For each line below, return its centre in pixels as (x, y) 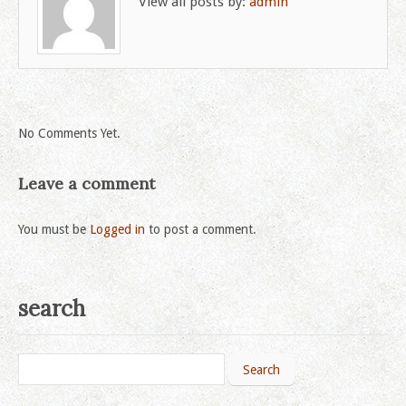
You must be (54, 229)
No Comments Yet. (69, 133)
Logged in (117, 229)
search (52, 309)
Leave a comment (87, 184)
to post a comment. (201, 229)
